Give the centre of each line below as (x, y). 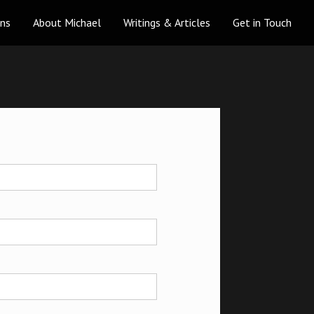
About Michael (67, 22)
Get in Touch (262, 22)
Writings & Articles (167, 22)
